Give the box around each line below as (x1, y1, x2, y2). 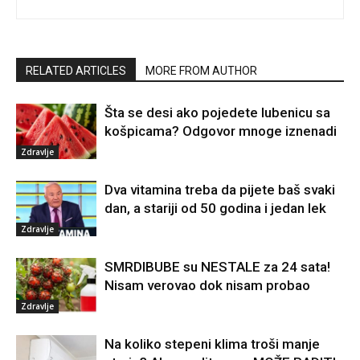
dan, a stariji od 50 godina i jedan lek (104, 199, 326, 216)
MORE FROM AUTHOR (145, 63, 257, 77)
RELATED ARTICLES (26, 63, 126, 77)
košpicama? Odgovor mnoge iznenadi (104, 122, 337, 139)
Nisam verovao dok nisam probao (104, 276, 310, 293)
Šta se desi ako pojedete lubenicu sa (104, 104, 330, 121)
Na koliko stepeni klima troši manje (104, 335, 320, 352)
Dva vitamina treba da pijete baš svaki (104, 181, 335, 198)
